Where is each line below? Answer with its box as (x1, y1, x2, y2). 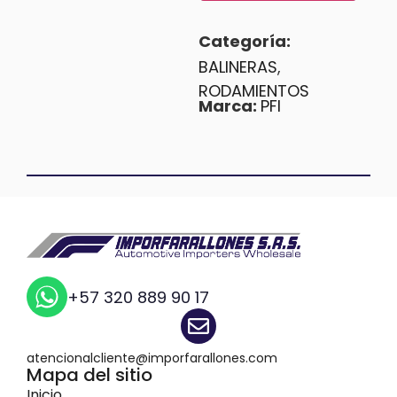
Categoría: (198, 29, 291, 58)
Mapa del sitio (27, 362, 153, 393)
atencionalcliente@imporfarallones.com (27, 349, 278, 368)
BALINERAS (198, 56, 277, 79)
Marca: (198, 94, 261, 122)
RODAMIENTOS (198, 80, 309, 103)
